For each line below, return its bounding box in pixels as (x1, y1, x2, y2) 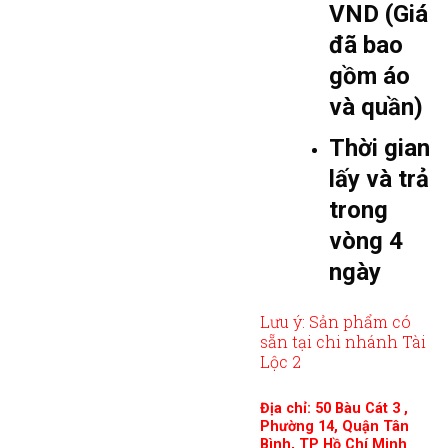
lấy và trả (328, 165, 429, 194)
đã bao (328, 31, 403, 60)
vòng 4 (328, 227, 403, 256)
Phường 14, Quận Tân (259, 417, 409, 435)
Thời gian (328, 134, 430, 163)
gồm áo (328, 62, 410, 91)
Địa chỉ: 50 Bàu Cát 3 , (259, 399, 408, 417)
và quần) (328, 93, 423, 122)
